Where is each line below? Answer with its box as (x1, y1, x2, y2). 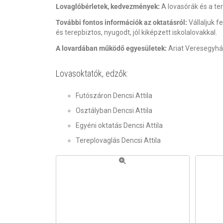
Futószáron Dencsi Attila (76, 92, 153, 100)
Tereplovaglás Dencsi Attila (76, 136, 161, 145)
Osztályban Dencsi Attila (76, 107, 153, 115)
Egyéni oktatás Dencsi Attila (76, 121, 163, 130)
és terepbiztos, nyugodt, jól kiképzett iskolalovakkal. (56, 28, 217, 37)
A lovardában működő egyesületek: (56, 44, 167, 53)
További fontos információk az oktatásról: (56, 18, 188, 27)
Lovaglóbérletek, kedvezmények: (56, 2, 160, 11)
